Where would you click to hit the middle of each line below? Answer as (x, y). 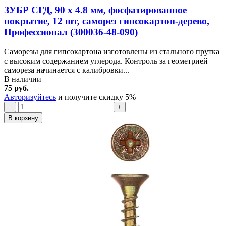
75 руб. (16, 88)
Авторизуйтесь (30, 97)
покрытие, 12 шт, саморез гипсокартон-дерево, (107, 21)
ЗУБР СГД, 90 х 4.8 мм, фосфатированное (95, 10)
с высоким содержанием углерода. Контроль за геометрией (106, 61)
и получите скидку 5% (96, 97)
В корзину (23, 118)
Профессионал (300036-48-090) (71, 32)
